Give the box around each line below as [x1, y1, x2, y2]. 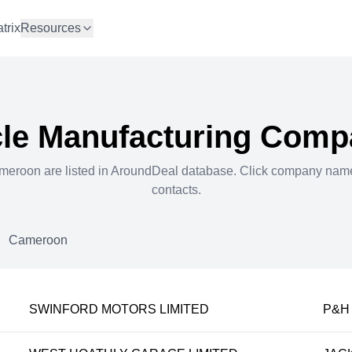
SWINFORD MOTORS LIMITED [29, 302, 210, 316]
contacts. [151, 183, 201, 196]
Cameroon [9, 233, 68, 247]
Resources [20, 21, 81, 35]
